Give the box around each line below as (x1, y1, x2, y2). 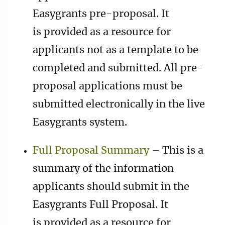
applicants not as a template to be (33, 45, 198, 55)
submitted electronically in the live (33, 99, 205, 109)
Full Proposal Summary (33, 145, 149, 156)
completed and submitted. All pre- (33, 63, 203, 73)
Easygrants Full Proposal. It (33, 199, 168, 210)
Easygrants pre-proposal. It (33, 9, 169, 19)
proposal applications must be (33, 81, 182, 91)
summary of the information (33, 163, 174, 174)
